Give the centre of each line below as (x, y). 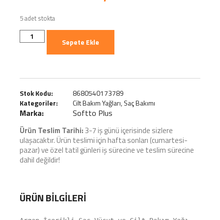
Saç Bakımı (139, 103)
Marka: (33, 113)
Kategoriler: (39, 103)
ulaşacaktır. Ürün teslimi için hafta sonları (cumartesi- (104, 140)
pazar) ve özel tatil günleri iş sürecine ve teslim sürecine (107, 150)
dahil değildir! (40, 160)
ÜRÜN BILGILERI (53, 197)
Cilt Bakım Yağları (97, 103)
